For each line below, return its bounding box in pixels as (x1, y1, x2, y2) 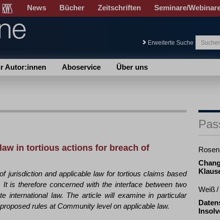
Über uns (116, 63, 148, 71)
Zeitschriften (98, 3, 141, 12)
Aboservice (62, 63, 101, 71)
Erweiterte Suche (148, 39, 193, 46)
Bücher (59, 3, 84, 12)
